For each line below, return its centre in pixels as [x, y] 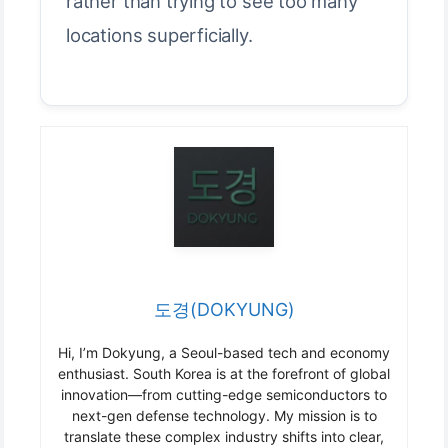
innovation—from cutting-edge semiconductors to [224, 394]
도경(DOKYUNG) [224, 309]
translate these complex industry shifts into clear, [224, 436]
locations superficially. [159, 35]
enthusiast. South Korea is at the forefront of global [224, 373]
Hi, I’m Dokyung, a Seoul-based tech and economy [224, 352]
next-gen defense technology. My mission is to [224, 415]
